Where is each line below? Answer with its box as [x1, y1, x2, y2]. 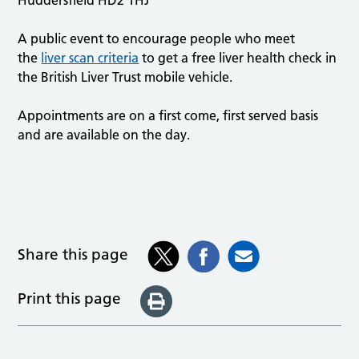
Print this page [18, 289, 122, 309]
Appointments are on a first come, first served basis [18, 107, 319, 123]
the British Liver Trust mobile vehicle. [18, 68, 233, 85]
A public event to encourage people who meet [18, 30, 296, 46]
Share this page [18, 245, 129, 264]
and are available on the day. [18, 126, 191, 143]
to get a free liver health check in [139, 49, 337, 66]
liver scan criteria [41, 49, 139, 66]
